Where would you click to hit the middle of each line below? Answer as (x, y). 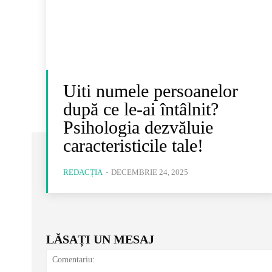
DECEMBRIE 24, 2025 (150, 172)
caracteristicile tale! (133, 145)
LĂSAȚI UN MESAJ (100, 239)
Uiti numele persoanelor (151, 90)
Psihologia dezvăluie (138, 127)
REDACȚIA (83, 172)
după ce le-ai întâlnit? (141, 109)
